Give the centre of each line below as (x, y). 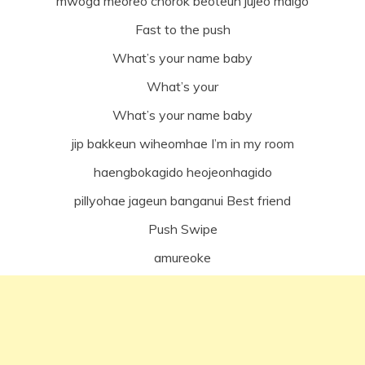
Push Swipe (182, 229)
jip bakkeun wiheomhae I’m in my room (182, 143)
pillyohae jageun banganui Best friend (182, 200)
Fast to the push (182, 29)
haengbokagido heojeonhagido (182, 172)
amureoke (182, 257)
